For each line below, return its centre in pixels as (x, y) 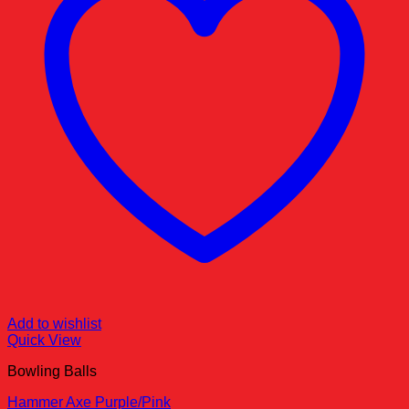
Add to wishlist (54, 323)
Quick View (44, 340)
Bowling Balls (52, 371)
